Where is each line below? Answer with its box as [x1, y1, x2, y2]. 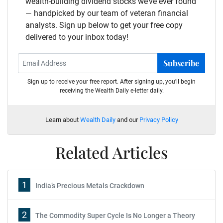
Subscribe [163, 57, 199, 68]
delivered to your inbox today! [25, 32, 128, 42]
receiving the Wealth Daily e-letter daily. [59, 87, 164, 94]
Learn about [45, 115, 80, 123]
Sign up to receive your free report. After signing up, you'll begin [27, 78, 196, 85]
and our [115, 115, 139, 123]
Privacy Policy [139, 115, 178, 123]
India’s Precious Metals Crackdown [35, 181, 144, 190]
